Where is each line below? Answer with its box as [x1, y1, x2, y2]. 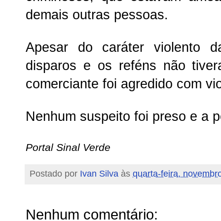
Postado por [30, 168, 80, 179]
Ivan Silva [80, 168, 118, 179]
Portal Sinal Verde [26, 141, 110, 153]
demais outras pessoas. [26, 7, 168, 22]
